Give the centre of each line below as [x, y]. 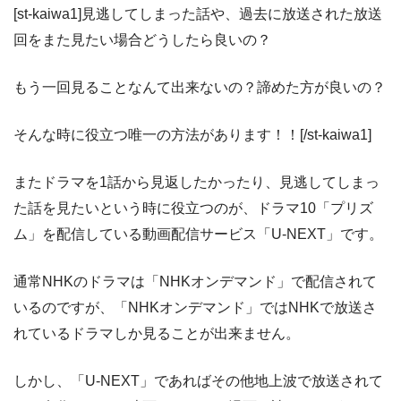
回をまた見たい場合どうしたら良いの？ [142, 40]
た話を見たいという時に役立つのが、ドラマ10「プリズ [193, 209]
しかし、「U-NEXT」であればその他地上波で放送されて [198, 381]
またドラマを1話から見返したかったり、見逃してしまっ [196, 183]
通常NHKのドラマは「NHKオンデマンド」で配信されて [195, 282]
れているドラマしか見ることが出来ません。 [157, 334]
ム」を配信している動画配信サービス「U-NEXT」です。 [198, 235]
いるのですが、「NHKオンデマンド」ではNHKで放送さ [195, 308]
